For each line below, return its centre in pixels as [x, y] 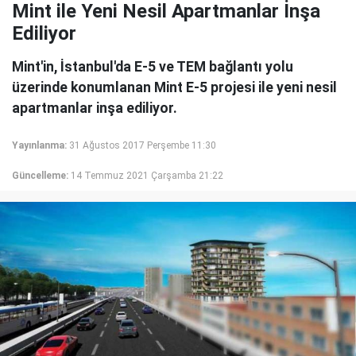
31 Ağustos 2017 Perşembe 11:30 [143, 145]
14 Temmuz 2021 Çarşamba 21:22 [147, 176]
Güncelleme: [40, 176]
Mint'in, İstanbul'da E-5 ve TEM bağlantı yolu [153, 67]
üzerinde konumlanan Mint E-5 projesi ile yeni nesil [174, 87]
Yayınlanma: [39, 145]
